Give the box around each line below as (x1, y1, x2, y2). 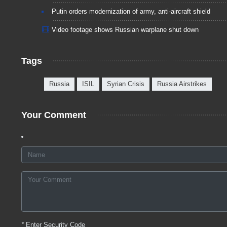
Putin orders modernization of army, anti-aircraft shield (52, 8, 210, 16)
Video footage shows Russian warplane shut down (52, 26, 199, 34)
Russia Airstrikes (157, 80, 207, 88)
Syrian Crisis (107, 80, 144, 88)
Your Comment (21, 110, 86, 121)
